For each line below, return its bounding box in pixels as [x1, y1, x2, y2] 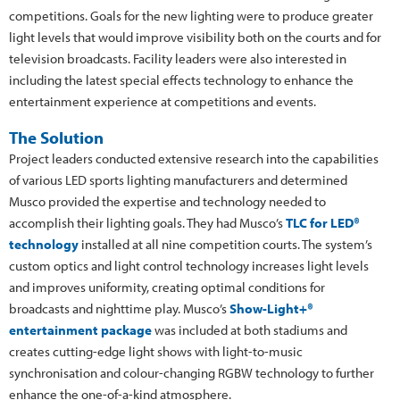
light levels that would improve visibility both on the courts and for [9, 28, 381, 46]
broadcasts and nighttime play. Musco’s [9, 299, 229, 317]
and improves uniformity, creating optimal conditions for [9, 278, 325, 296]
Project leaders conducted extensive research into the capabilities [9, 149, 379, 167]
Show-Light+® [229, 299, 313, 317]
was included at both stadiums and [152, 321, 347, 338]
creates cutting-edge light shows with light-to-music [9, 342, 303, 360]
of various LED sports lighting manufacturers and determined [9, 171, 347, 188]
